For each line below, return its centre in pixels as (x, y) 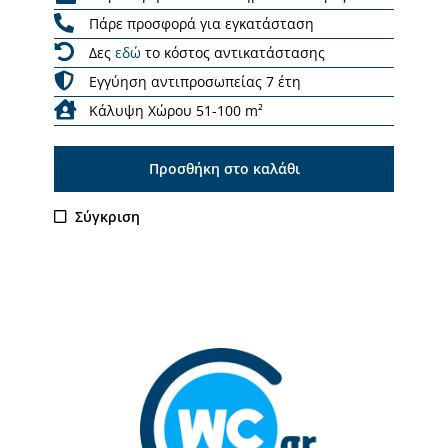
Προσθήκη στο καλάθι (224, 168)
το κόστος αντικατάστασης (233, 52)
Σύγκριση (108, 216)
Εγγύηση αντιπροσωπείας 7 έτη (195, 81)
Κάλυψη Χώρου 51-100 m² (176, 110)
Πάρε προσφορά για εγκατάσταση (201, 23)
